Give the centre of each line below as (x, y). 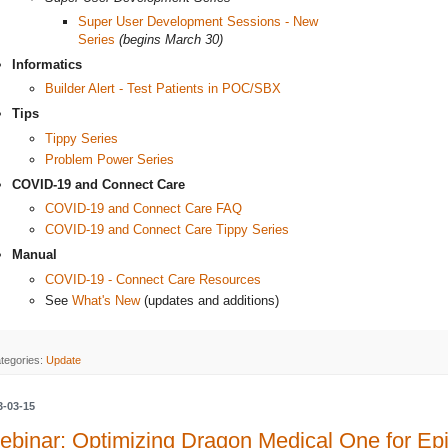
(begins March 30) (171, 40)
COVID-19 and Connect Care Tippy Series (167, 230)
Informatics (47, 64)
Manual (34, 255)
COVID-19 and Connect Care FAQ (143, 209)
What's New (106, 300)
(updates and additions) (209, 300)
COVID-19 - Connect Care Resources (153, 279)
